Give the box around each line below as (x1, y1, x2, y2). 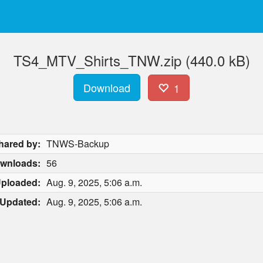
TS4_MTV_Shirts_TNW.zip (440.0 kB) (13, 50, 250, 70)
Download (83, 80, 131, 95)
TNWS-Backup (46, 137, 109, 150)
